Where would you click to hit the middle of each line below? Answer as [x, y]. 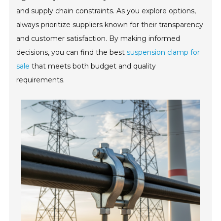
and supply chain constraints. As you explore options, [106, 11]
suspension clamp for [164, 52]
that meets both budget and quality [93, 66]
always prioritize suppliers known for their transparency [110, 25]
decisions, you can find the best [72, 52]
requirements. [41, 80]
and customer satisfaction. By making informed [98, 38]
